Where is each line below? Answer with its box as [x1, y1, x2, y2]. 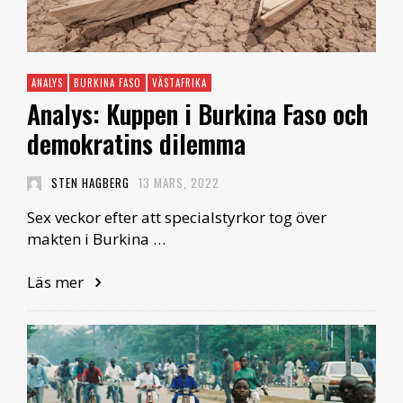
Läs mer [27, 272, 87, 293]
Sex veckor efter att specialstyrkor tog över [27, 207, 327, 228]
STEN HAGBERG [50, 174, 130, 193]
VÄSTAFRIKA [152, 76, 207, 91]
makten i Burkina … [27, 228, 166, 250]
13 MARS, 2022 [139, 174, 219, 193]
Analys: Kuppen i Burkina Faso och [27, 95, 368, 133]
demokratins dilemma [27, 125, 246, 163]
